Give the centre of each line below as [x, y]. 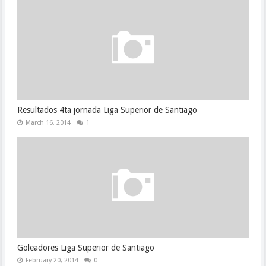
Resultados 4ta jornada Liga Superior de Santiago [107, 110]
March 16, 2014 [48, 123]
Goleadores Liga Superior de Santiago [85, 248]
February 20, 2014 [52, 260]
